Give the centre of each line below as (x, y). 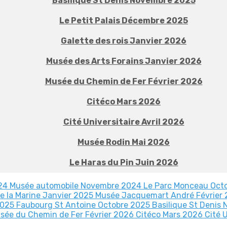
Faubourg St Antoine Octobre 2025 (84, 205)
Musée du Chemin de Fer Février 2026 (124, 81)
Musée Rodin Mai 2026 (124, 142)
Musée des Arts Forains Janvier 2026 (124, 61)
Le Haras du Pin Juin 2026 (124, 162)
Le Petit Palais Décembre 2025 (124, 21)
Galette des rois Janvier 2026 (124, 41)
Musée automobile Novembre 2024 (77, 186)
